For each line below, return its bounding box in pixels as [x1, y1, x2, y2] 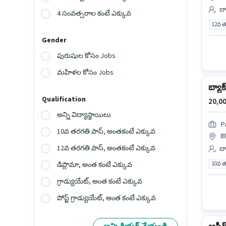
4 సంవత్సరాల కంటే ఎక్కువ [57, 9, 132, 19]
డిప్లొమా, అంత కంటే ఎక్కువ [57, 160, 133, 171]
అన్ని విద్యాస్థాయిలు [57, 110, 111, 121]
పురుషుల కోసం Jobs [57, 51, 116, 62]
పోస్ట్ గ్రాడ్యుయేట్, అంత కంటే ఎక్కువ [57, 193, 156, 204]
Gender [42, 35, 67, 46]
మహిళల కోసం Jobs [57, 68, 114, 78]
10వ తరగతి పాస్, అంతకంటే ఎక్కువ [57, 127, 156, 137]
